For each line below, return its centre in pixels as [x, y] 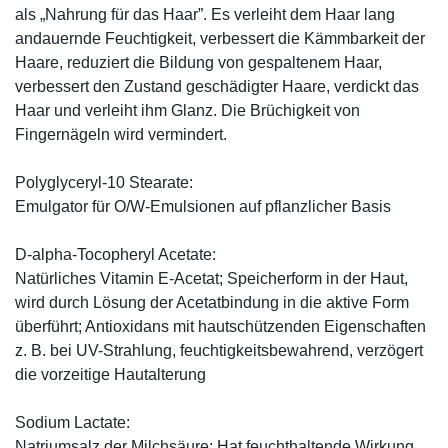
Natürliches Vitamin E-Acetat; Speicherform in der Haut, [211, 278]
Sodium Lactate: [72, 422]
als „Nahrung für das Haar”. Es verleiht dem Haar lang [205, 14]
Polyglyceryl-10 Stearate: [104, 182]
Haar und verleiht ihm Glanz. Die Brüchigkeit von [187, 110]
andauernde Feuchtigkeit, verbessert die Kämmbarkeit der [220, 38]
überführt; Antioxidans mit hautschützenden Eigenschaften [220, 326]
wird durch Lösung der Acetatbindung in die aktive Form [212, 302]
